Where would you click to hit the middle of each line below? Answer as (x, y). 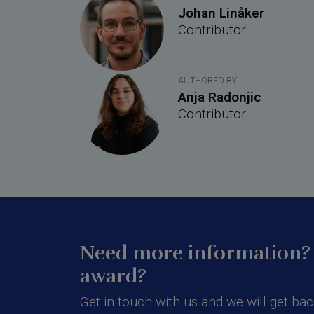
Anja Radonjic (220, 97)
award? (113, 276)
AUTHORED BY (207, 80)
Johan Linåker (221, 13)
